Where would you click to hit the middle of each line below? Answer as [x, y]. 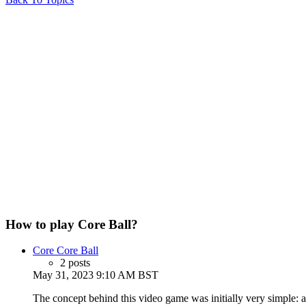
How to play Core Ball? [72, 224]
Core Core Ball [66, 251]
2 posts [75, 263]
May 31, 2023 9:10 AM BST [96, 275]
